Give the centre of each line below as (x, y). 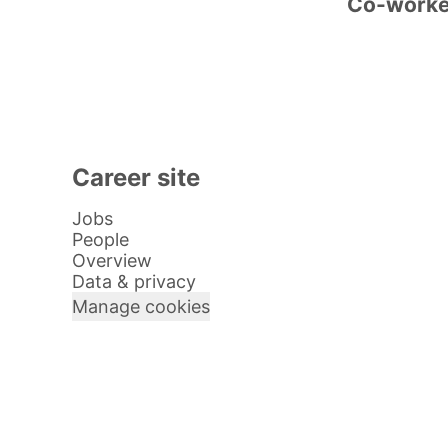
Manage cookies (141, 306)
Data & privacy (134, 281)
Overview (112, 260)
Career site (136, 177)
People (100, 239)
